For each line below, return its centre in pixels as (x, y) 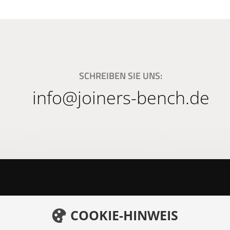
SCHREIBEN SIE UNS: (121, 76)
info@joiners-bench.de (121, 98)
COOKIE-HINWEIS (122, 215)
